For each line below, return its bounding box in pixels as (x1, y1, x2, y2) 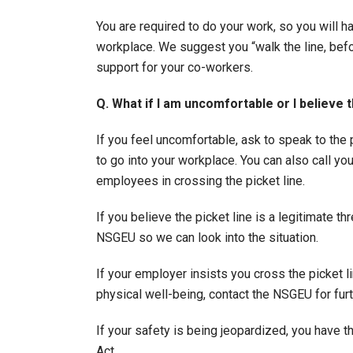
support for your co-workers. (96, 60, 253, 75)
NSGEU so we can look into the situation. (96, 230, 318, 245)
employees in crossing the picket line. (96, 173, 305, 188)
